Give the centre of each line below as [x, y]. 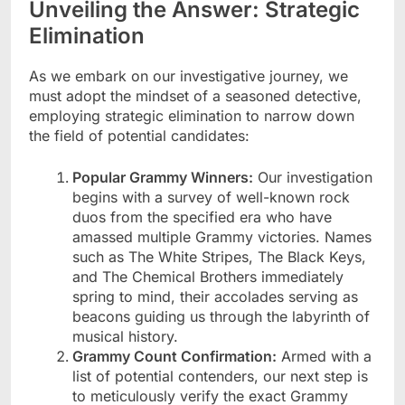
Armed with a [324, 357]
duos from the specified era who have [202, 217]
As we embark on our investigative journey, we [188, 76]
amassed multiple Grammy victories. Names [222, 237]
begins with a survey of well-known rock [211, 198]
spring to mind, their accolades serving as [215, 297]
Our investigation [313, 178]
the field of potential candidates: [139, 136]
